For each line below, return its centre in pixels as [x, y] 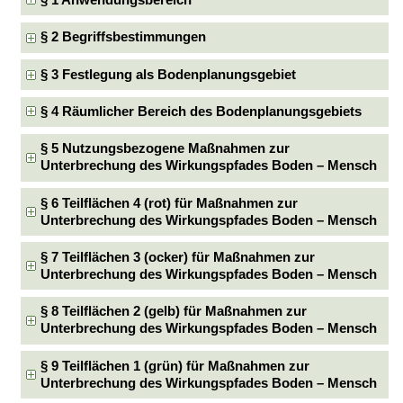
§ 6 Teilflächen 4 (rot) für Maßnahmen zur [170, 203]
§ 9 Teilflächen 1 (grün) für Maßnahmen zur [175, 366]
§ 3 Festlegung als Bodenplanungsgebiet [169, 74]
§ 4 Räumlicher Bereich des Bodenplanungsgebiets [201, 111]
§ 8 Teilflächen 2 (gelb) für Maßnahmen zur [174, 312]
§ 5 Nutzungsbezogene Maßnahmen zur [166, 149]
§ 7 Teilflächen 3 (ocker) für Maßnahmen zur [178, 257]
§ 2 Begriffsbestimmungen [124, 37]
